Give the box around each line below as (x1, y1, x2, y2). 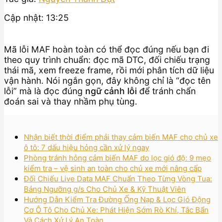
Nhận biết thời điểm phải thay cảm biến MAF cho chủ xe (24, 132, 218, 142)
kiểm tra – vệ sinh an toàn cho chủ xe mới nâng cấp (24, 163, 202, 173)
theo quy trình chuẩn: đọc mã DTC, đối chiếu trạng (4, 54, 210, 65)
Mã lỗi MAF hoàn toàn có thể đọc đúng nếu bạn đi (4, 44, 209, 55)
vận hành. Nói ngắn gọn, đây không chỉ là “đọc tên (4, 75, 211, 86)
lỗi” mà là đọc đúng (4, 85, 85, 96)
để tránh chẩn (137, 85, 196, 96)
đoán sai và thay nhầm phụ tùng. (4, 96, 137, 107)
